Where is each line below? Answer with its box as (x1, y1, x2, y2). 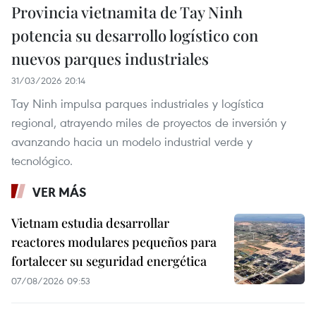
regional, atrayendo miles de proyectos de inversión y (11, 114, 286, 131)
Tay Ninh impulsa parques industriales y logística (11, 95, 264, 112)
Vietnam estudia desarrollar (11, 214, 169, 232)
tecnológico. (11, 152, 73, 169)
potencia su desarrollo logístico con (11, 25, 258, 47)
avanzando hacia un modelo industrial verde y (11, 133, 253, 150)
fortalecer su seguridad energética (11, 253, 207, 270)
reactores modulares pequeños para (11, 233, 217, 251)
